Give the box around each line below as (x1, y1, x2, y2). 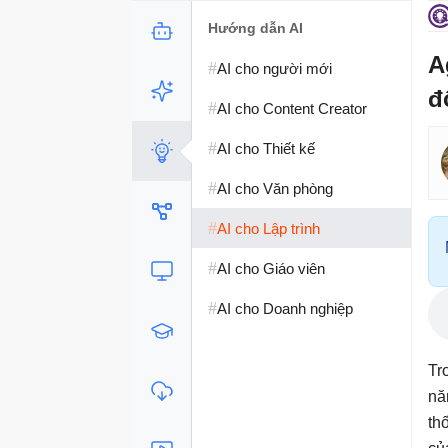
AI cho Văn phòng (217, 179, 333, 197)
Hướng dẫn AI (208, 20, 303, 36)
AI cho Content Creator (217, 99, 367, 117)
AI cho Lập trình (217, 219, 320, 237)
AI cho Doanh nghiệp (217, 299, 353, 317)
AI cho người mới (217, 59, 332, 77)
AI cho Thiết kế (217, 139, 315, 157)
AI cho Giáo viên (217, 259, 325, 277)
